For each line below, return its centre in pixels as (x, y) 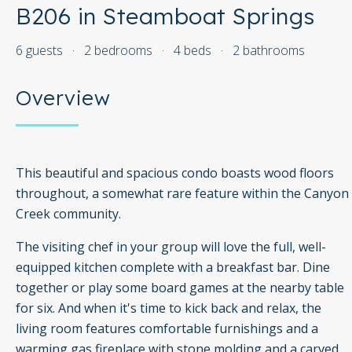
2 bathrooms (269, 50)
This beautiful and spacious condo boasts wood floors (175, 173)
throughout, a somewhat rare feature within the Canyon (182, 194)
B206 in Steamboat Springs (165, 16)
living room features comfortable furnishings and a (167, 329)
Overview (63, 98)
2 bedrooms (118, 50)
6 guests (39, 50)
